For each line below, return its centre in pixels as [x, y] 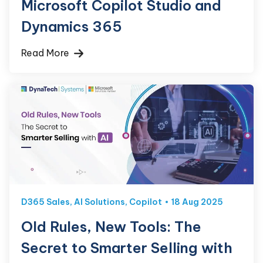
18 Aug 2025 [197, 202]
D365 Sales [45, 202]
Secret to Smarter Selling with [127, 247]
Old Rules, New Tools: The [111, 226]
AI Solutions [100, 202]
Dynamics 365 [72, 26]
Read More [46, 53]
